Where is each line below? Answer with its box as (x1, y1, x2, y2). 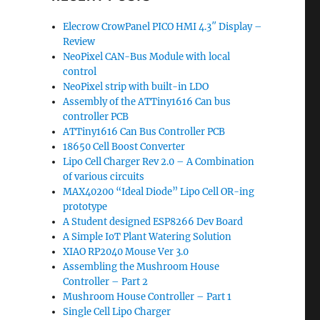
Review (63, 36, 96, 48)
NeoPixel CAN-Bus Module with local (63, 51, 231, 63)
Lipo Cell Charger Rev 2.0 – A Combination (63, 156, 255, 168)
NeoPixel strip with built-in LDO (63, 81, 209, 93)
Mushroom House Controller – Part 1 (63, 291, 232, 303)
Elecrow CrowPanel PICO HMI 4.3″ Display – (63, 21, 263, 33)
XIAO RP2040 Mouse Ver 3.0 (63, 246, 189, 258)
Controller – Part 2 (63, 276, 149, 288)
